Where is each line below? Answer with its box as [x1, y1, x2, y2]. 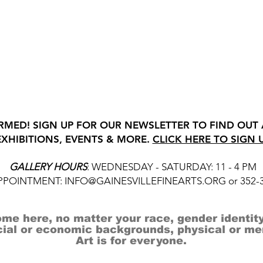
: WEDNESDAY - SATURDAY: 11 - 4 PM [87, 161, 257, 173]
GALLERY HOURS [9, 161, 87, 173]
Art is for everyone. [76, 235, 187, 247]
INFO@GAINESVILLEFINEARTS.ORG [65, 175, 226, 187]
